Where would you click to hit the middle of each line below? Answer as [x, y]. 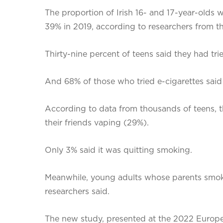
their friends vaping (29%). [97, 123]
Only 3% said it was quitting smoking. [118, 150]
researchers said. [77, 191]
